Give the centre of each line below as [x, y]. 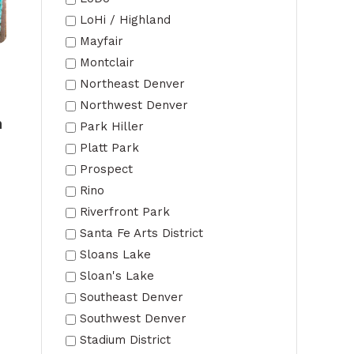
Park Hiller [112, 126]
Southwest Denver [133, 318]
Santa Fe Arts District [141, 233]
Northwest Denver [134, 105]
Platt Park [109, 148]
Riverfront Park [125, 212]
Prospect [106, 169]
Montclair [107, 62]
